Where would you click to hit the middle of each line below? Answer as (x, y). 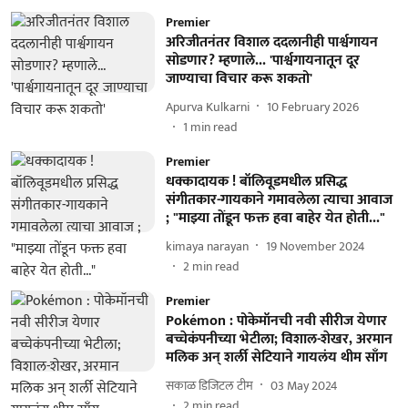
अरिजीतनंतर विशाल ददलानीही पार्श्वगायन (271, 42)
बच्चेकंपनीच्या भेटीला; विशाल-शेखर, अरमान (279, 339)
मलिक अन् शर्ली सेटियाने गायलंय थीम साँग (276, 357)
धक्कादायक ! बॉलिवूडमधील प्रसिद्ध (256, 182)
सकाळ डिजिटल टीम (209, 385)
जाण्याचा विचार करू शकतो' (239, 79)
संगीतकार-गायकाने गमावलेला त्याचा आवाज (279, 200)
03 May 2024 (304, 385)
